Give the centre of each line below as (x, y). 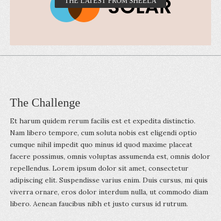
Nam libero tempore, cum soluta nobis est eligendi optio (103, 133)
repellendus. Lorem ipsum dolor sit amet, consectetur (99, 168)
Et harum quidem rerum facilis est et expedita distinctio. (103, 121)
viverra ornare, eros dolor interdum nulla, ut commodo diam (109, 192)
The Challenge (45, 103)
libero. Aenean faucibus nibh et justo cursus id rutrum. (99, 204)
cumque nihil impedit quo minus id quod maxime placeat (101, 145)
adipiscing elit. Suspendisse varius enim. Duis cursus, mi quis (109, 180)
